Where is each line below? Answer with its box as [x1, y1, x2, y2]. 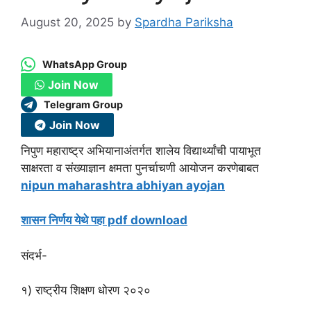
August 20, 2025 [21, 15, 114, 29]
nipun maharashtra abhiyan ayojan [21, 178, 225, 192]
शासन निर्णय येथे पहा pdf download [21, 213, 187, 228]
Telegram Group [44, 99, 123, 111]
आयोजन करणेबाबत [179, 160, 259, 175]
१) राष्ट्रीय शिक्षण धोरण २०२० [21, 283, 151, 298]
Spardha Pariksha [135, 15, 233, 29]
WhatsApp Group [42, 58, 127, 71]
